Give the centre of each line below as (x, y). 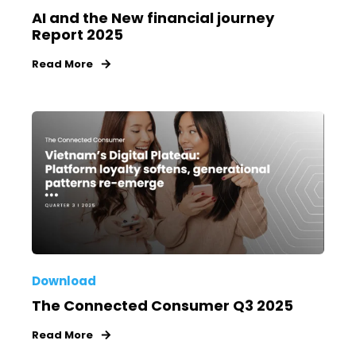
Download (64, 281)
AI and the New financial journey (153, 18)
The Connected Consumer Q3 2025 (163, 306)
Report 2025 (77, 35)
